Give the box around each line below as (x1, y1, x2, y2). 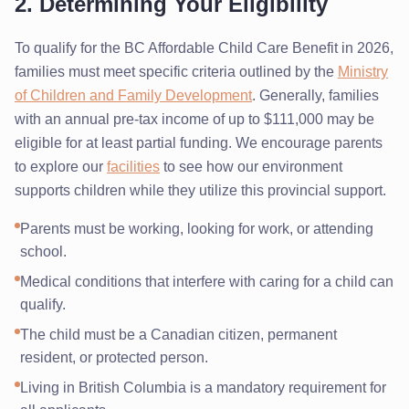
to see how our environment (160, 158, 342, 174)
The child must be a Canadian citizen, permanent (20, 326, 337, 342)
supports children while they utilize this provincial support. (15, 182, 386, 198)
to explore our (15, 158, 107, 174)
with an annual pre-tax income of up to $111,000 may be (15, 110, 374, 127)
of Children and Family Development (15, 87, 252, 103)
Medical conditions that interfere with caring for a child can (20, 273, 393, 289)
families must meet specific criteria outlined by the (15, 63, 338, 79)
